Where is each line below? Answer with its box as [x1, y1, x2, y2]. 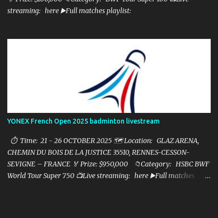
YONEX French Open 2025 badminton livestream [7, 117, 160, 125]
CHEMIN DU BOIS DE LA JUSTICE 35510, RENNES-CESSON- [7, 148, 190, 157]
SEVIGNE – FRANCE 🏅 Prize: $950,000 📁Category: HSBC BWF [7, 160, 209, 168]
